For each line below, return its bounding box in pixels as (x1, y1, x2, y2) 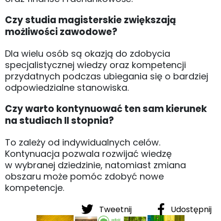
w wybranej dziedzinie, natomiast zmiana (5, 158, 186, 171)
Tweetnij (97, 203, 134, 215)
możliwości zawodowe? (5, 25, 117, 38)
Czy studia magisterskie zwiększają (5, 13, 176, 27)
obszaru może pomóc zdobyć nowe (5, 170, 164, 183)
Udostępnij (169, 203, 212, 215)
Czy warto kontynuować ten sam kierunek (5, 102, 207, 115)
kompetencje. (5, 181, 64, 194)
